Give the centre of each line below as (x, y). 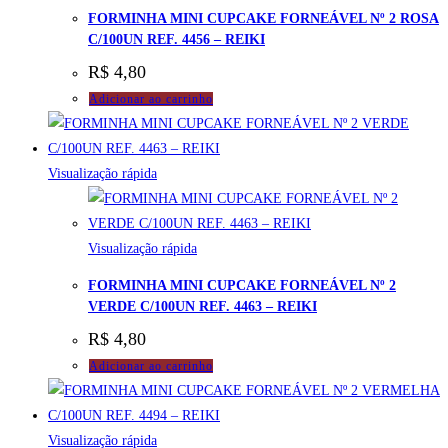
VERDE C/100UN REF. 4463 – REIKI (202, 306)
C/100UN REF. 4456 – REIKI (176, 39)
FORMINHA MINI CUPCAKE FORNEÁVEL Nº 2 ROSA (263, 18)
